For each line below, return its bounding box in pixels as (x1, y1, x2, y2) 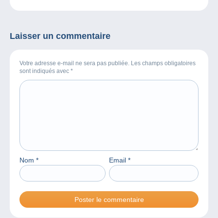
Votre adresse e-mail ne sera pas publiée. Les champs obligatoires (19, 59, 196, 67)
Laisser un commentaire (10, 31, 110, 41)
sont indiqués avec (19, 67, 71, 74)
